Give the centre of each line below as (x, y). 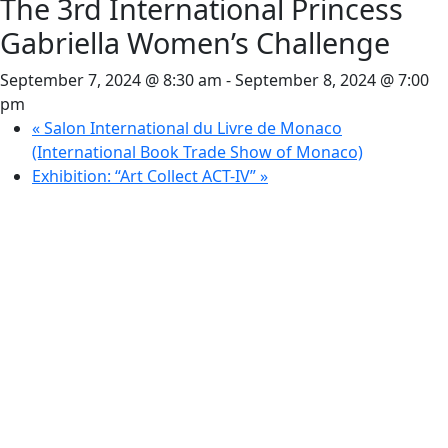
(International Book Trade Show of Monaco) (197, 152)
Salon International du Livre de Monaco (191, 128)
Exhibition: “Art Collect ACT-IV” (146, 176)
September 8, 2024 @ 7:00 (332, 80)
